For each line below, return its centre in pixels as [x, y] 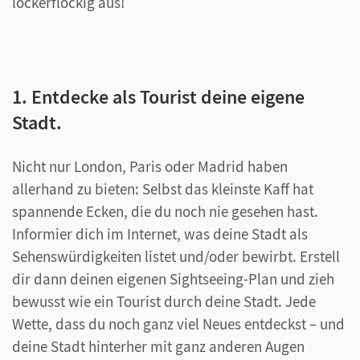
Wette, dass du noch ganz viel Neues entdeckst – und [178, 323]
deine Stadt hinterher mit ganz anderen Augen [158, 346]
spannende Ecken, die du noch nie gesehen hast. [165, 211]
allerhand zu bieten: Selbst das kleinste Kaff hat [163, 188]
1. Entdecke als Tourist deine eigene [158, 96]
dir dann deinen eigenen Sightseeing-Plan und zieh [173, 278]
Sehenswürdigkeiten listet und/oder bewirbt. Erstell [176, 256]
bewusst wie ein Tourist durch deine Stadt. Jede [164, 301]
